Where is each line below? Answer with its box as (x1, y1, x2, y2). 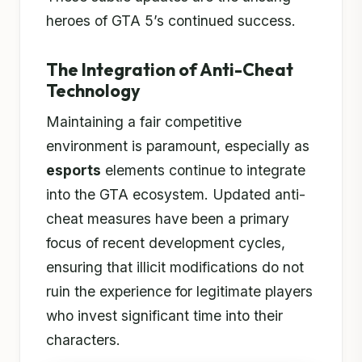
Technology (46, 79, 141, 103)
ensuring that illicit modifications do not (46, 259, 304, 276)
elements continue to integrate (101, 162, 305, 179)
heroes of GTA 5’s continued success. (46, 12, 296, 30)
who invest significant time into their (46, 307, 283, 325)
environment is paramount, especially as (46, 137, 309, 155)
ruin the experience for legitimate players (46, 283, 313, 301)
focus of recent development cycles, (46, 234, 285, 252)
